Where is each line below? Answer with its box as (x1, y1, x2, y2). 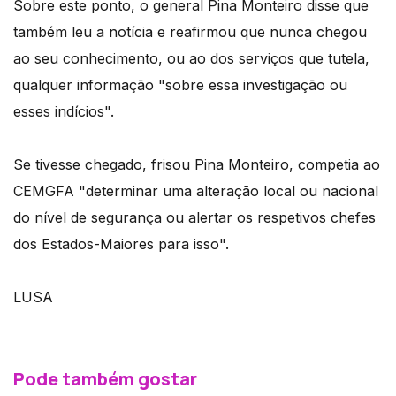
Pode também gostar (13, 367, 197, 392)
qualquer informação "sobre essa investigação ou (13, 76, 347, 95)
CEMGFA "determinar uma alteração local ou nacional (13, 182, 378, 201)
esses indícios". (13, 103, 114, 121)
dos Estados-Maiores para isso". (13, 235, 229, 254)
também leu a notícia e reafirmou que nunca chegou (13, 23, 367, 42)
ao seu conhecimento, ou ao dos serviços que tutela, (13, 49, 369, 68)
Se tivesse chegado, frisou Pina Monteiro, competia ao (13, 156, 380, 174)
